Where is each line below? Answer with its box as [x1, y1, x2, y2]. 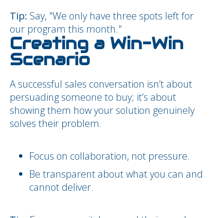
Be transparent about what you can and [29, 167, 203, 181]
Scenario [10, 49, 90, 70]
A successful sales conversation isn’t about [10, 77, 192, 91]
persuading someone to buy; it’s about [10, 91, 176, 104]
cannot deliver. [29, 181, 93, 194]
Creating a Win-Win [10, 33, 183, 54]
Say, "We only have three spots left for [27, 9, 194, 22]
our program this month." [10, 22, 122, 36]
